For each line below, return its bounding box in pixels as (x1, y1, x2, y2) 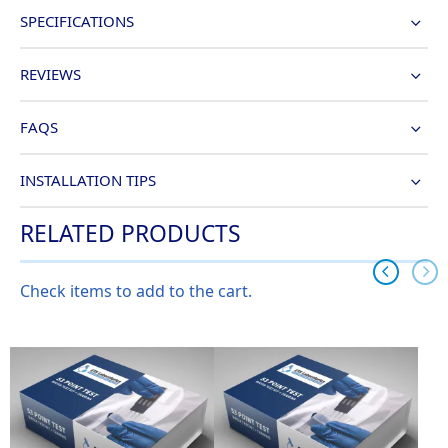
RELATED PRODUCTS (20, 217, 241, 249)
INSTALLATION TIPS (20, 169, 156, 190)
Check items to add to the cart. (20, 280, 252, 303)
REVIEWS (20, 63, 81, 84)
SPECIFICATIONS (20, 10, 134, 31)
